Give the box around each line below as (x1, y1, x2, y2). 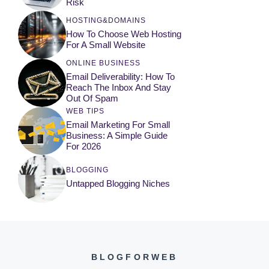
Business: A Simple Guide (66, 130, 168, 141)
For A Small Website (66, 39, 145, 50)
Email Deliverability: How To (66, 71, 175, 82)
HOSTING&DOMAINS (66, 16, 146, 25)
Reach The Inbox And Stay (66, 82, 171, 92)
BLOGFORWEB (91, 252, 178, 262)
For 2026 (66, 141, 101, 151)
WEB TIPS (66, 106, 104, 115)
